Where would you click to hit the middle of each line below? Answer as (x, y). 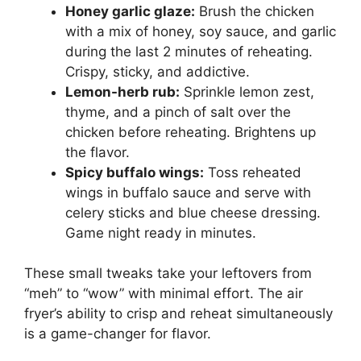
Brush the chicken (255, 11)
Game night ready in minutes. (161, 232)
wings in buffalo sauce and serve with (188, 192)
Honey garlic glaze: (130, 11)
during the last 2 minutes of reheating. (189, 51)
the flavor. (98, 152)
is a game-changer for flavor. (118, 334)
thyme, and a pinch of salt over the (178, 112)
